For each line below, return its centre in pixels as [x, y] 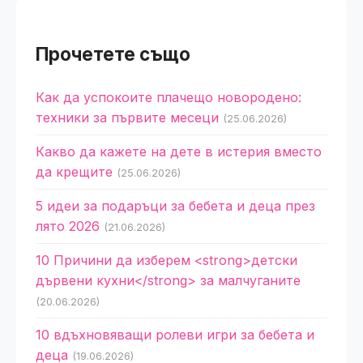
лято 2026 [68, 226]
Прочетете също [113, 54]
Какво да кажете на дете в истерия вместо [179, 152]
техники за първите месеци [127, 117]
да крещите [74, 172]
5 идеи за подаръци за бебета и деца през [175, 206]
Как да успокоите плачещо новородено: [169, 97]
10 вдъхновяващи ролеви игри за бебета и [175, 335]
